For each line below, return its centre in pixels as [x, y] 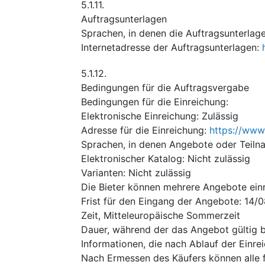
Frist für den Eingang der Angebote [160, 201]
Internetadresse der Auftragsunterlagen [169, 47]
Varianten [102, 172]
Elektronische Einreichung [139, 116]
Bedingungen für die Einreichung [153, 101]
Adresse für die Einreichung [143, 130]
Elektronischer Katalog [132, 158]
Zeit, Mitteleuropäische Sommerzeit [161, 215]
